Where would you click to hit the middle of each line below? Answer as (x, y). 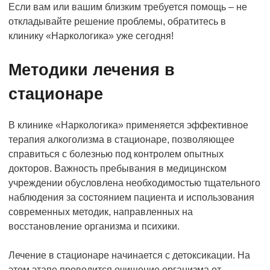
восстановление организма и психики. (94, 226)
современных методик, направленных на (101, 212)
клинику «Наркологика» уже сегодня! (91, 36)
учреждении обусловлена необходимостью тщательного (134, 183)
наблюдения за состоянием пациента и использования (131, 197)
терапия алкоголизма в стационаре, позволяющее (121, 140)
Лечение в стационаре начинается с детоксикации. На (129, 255)
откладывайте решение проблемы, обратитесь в (117, 21)
